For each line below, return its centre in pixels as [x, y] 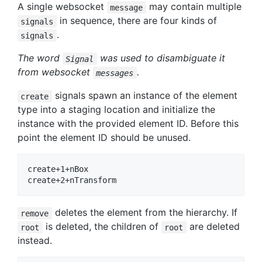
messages [115, 73]
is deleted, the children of [102, 227]
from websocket [55, 72]
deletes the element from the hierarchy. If [144, 213]
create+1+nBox [58, 169]
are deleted [213, 227]
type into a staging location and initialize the [116, 110]
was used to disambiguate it [161, 58]
